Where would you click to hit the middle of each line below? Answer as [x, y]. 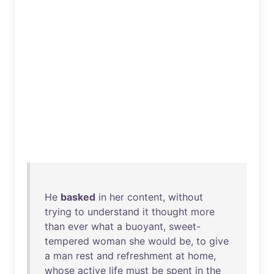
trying [58, 212]
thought [170, 212]
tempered [67, 241]
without [186, 197]
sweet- [185, 226]
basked [78, 197]
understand [113, 212]
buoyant [144, 226]
